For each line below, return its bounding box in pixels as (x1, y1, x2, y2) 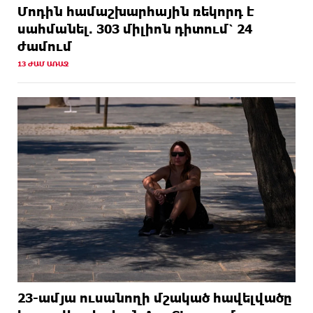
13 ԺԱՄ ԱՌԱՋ (17, 59, 68, 68)
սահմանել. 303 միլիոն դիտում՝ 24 (17, 20, 252, 36)
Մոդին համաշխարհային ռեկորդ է (17, 3, 254, 19)
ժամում (17, 38, 72, 54)
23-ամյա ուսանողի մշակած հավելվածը (17, 290, 292, 306)
